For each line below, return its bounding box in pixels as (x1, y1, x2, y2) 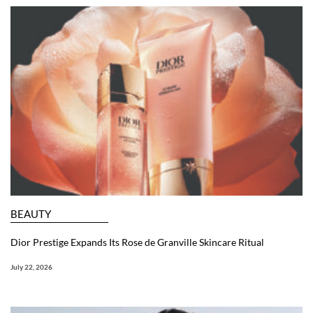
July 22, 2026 (10, 262, 52, 271)
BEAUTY (10, 207, 51, 220)
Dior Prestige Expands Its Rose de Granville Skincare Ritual (10, 235, 264, 248)
